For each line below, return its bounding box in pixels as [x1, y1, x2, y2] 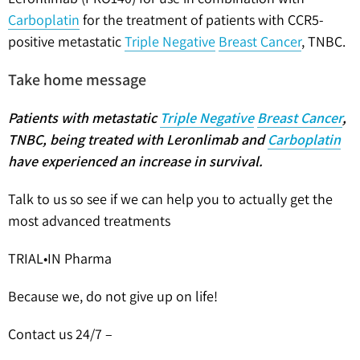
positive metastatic [8, 31, 125, 51]
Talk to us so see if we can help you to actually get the [8, 189, 333, 208]
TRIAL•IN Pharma [8, 248, 112, 268]
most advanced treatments [8, 211, 170, 230]
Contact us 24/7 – [8, 324, 112, 343]
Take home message [8, 68, 146, 90]
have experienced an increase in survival [8, 151, 259, 170]
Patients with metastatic [8, 108, 160, 127]
